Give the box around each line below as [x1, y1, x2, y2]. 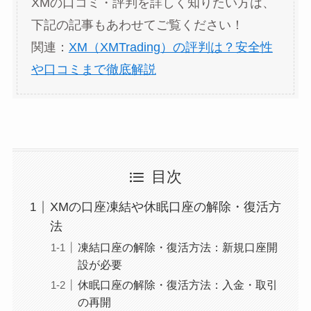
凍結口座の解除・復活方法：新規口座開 [77, 241, 278, 254]
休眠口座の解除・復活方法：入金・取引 [77, 278, 278, 292]
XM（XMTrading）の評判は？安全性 [68, 40, 273, 54]
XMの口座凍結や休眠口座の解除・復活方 [49, 200, 281, 215]
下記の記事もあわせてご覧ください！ [31, 17, 244, 32]
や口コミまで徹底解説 [31, 62, 156, 76]
